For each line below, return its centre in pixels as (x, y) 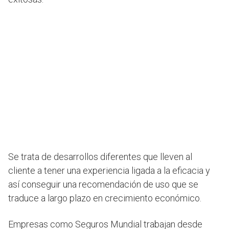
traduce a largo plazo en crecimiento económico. (105, 198)
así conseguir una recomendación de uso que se (103, 185)
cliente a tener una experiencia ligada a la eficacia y (109, 171)
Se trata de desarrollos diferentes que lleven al (100, 157)
